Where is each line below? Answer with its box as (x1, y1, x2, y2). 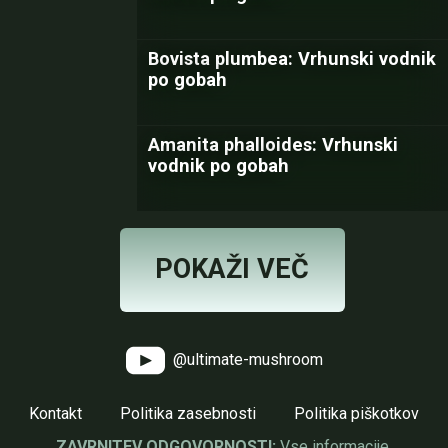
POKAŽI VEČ (155, 253, 309, 285)
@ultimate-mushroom (168, 349, 323, 369)
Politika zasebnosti (120, 404, 256, 423)
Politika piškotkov (294, 404, 419, 423)
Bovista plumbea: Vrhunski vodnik (148, 48, 436, 69)
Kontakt (29, 404, 82, 423)
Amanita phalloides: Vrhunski (148, 134, 398, 155)
